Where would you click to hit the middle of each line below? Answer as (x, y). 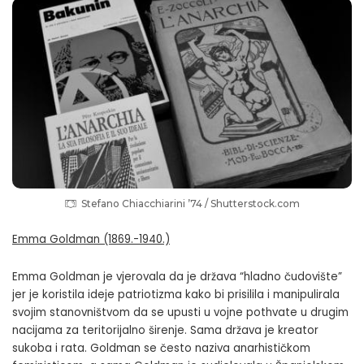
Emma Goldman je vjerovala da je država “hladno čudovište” (177, 276)
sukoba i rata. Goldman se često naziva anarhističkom (161, 348)
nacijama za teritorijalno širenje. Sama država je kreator (165, 330)
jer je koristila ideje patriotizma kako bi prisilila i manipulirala (176, 294)
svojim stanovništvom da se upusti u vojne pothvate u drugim (180, 312)
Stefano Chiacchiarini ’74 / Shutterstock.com (191, 203)
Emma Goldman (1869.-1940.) (91, 239)
